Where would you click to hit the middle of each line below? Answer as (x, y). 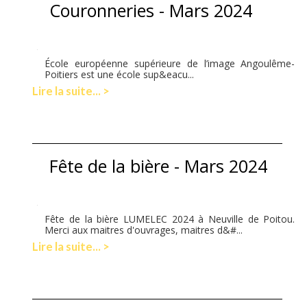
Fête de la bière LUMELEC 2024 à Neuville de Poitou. (170, 219)
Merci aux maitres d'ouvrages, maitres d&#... (144, 230)
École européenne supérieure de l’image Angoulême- (170, 63)
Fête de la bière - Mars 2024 (159, 165)
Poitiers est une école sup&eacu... (120, 74)
